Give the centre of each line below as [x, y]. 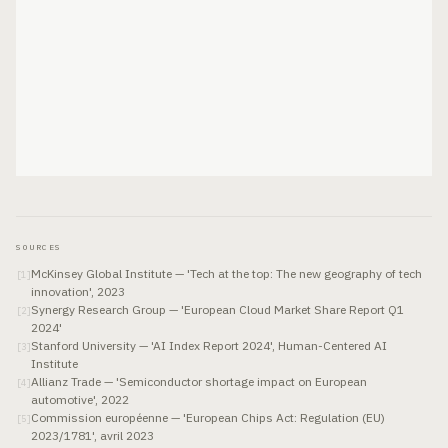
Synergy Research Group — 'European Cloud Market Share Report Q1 [217, 309]
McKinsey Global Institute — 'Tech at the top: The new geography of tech [226, 273]
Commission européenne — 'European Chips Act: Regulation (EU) [208, 417]
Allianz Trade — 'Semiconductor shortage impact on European [199, 381]
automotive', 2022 [80, 399]
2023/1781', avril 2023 [92, 435]
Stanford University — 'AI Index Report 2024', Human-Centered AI [209, 345]
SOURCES [39, 247]
